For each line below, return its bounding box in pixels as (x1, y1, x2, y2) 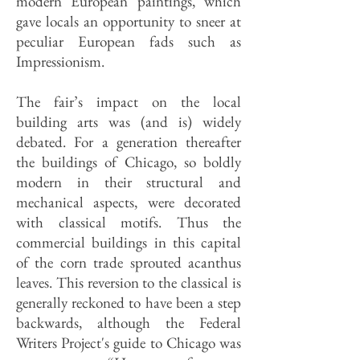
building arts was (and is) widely (16, 112, 241, 132)
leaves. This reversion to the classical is (16, 272, 241, 292)
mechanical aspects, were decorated (16, 192, 241, 212)
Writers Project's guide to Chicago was (16, 333, 241, 353)
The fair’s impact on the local (16, 92, 241, 112)
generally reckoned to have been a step (16, 292, 241, 313)
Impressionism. (16, 51, 104, 72)
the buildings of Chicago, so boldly (16, 152, 241, 172)
